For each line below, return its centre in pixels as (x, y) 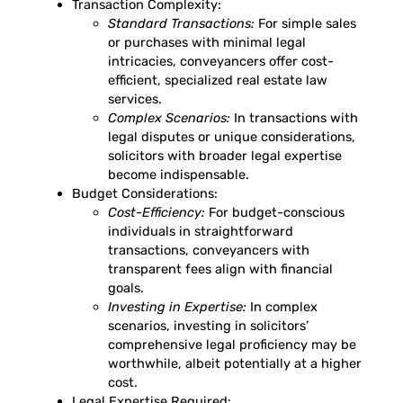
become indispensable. (179, 174)
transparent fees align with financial (220, 269)
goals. (126, 287)
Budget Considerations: (145, 193)
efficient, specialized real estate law (218, 80)
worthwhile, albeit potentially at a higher (235, 363)
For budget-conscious (275, 212)
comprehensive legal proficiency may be (232, 344)
